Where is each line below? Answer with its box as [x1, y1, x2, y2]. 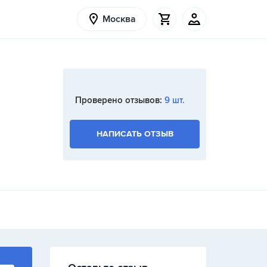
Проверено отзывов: [75, 94, 164, 105]
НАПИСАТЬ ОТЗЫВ [96, 129, 173, 139]
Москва [102, 13, 136, 25]
